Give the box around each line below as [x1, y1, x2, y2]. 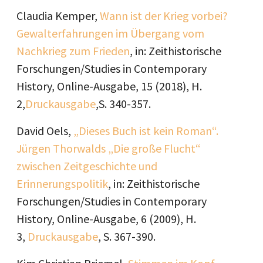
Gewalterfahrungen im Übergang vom [16, 26, 204, 41]
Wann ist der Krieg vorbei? [100, 8, 228, 23]
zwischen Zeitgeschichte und [16, 159, 157, 173]
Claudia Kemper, [16, 8, 100, 23]
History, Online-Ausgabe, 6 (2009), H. [16, 211, 196, 226]
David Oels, [16, 123, 73, 138]
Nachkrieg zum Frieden [16, 43, 130, 58]
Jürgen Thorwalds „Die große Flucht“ [16, 141, 201, 156]
